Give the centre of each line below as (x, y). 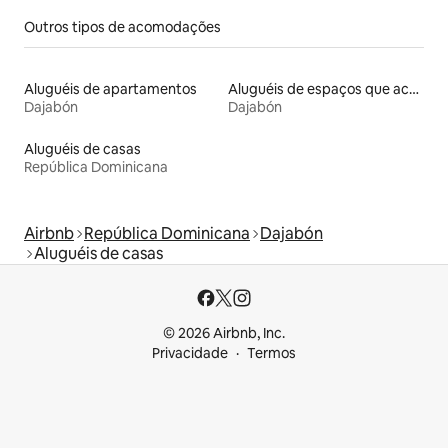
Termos (271, 353)
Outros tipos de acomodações (122, 27)
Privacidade (190, 353)
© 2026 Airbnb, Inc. (224, 333)
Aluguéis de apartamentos (110, 89)
